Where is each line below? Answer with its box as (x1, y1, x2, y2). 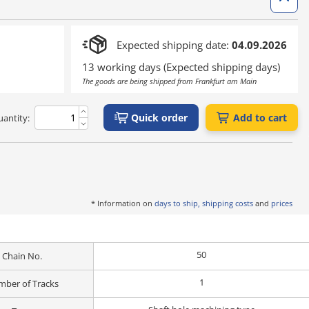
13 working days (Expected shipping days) (82, 60, 280, 74)
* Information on (91, 198, 154, 208)
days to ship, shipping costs (154, 198, 253, 208)
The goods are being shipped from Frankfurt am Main (82, 76, 257, 86)
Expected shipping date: (117, 38, 232, 52)
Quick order (131, 111, 188, 124)
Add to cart (233, 111, 287, 124)
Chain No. (1, 250, 42, 262)
